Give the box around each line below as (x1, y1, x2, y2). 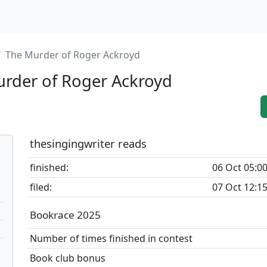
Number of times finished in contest (30, 232, 193, 245)
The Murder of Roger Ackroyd (5, 48, 140, 61)
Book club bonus (30, 252, 105, 265)
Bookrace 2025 (30, 208, 101, 222)
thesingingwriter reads (30, 136, 147, 151)
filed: (30, 181, 52, 194)
